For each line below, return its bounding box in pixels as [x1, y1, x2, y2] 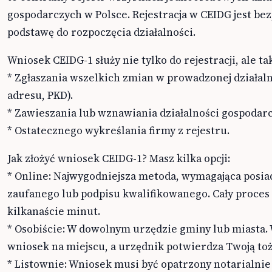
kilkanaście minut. [7, 204, 100, 219]
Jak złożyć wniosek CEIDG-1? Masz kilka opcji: [7, 151, 230, 166]
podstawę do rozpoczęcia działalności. [7, 25, 195, 40]
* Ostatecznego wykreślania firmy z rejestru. [7, 123, 229, 138]
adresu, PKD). [7, 88, 73, 103]
